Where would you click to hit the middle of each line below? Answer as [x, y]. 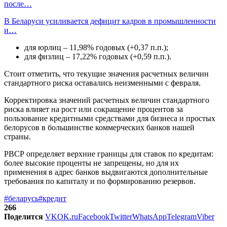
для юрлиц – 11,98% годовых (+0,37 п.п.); [96, 47]
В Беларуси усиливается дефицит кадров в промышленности [110, 21]
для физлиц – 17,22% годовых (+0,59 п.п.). [98, 56]
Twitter [121, 216]
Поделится [24, 216]
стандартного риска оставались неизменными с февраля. [102, 83]
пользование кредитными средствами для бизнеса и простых [110, 118]
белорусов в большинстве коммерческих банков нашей [99, 127]
